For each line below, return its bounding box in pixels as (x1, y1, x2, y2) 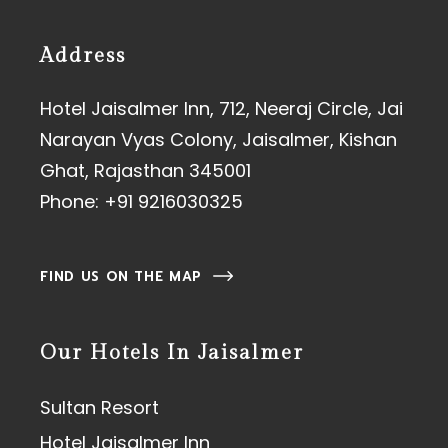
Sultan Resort (40, 395, 160, 420)
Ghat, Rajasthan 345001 (40, 158, 252, 183)
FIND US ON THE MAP (40, 267, 203, 287)
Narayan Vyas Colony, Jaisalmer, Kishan (40, 127, 398, 152)
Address (40, 44, 127, 68)
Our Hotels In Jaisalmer (40, 341, 305, 365)
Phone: (40, 189, 105, 214)
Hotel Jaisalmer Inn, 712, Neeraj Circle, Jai (40, 96, 404, 121)
